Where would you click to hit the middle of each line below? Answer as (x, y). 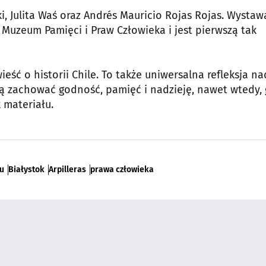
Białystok (26, 170)
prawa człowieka (122, 170)
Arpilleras (67, 170)
